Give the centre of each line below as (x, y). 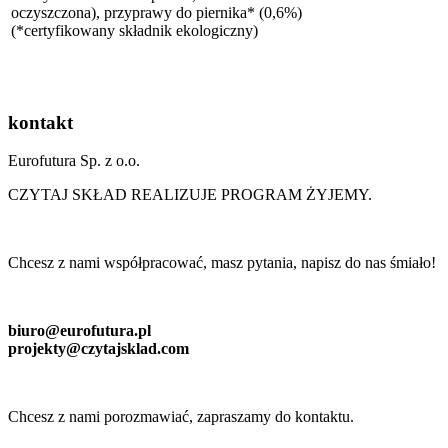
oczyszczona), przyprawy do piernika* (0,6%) (156, 12)
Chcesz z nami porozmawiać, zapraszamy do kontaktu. (181, 417)
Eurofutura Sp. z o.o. (74, 161)
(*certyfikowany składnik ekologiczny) (134, 30)
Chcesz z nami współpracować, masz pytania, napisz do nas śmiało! (222, 263)
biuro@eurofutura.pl (79, 331)
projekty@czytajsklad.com (98, 349)
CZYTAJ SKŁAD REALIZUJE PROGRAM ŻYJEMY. (190, 195)
